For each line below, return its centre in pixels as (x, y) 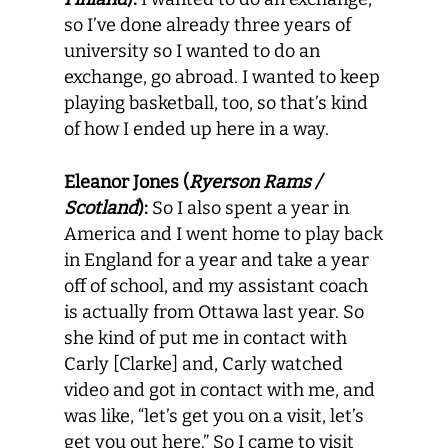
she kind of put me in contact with (205, 338)
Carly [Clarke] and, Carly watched (203, 364)
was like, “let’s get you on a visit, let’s (214, 416)
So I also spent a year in (250, 208)
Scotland (101, 208)
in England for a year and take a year (216, 260)
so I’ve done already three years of (207, 25)
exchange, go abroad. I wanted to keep (222, 77)
